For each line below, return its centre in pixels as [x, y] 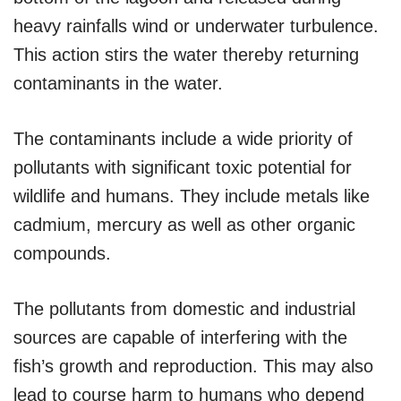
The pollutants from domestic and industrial [184, 308]
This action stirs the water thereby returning [186, 54]
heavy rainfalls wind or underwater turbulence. [196, 26]
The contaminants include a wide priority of [183, 138]
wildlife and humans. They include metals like [192, 196]
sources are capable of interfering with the [180, 337]
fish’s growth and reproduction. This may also [193, 366]
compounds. [62, 253]
